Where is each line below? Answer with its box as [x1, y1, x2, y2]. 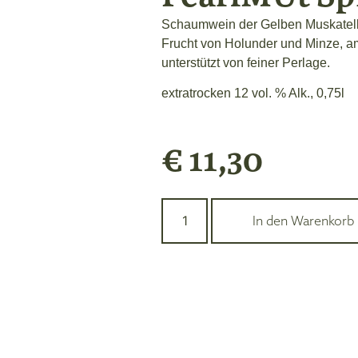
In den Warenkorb [252, 213, 354, 229]
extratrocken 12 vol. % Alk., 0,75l [161, 86, 344, 101]
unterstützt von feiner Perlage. [161, 56, 330, 70]
